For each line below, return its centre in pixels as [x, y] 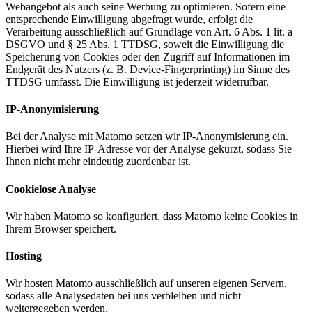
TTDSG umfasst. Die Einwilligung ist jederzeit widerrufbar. [137, 81]
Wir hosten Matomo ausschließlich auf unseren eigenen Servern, [146, 283]
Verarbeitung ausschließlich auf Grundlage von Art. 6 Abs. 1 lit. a [149, 31]
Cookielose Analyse [51, 189]
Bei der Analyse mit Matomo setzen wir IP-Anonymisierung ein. [147, 136]
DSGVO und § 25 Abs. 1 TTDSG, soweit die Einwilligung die [145, 44]
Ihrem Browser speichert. [61, 228]
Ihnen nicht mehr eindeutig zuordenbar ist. [98, 162]
